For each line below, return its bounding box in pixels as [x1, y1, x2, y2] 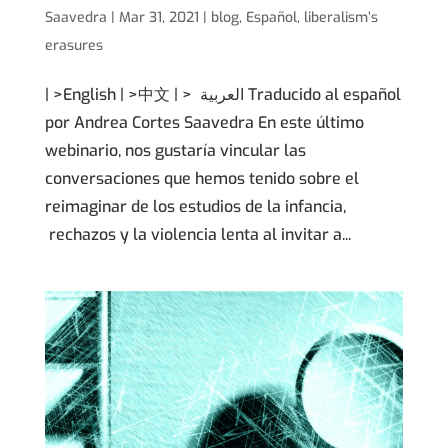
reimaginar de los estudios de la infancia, [44, 195, 346, 217]
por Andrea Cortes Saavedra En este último [44, 111, 364, 133]
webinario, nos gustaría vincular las [44, 139, 306, 161]
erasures [44, 35, 103, 55]
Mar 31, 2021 [118, 7, 199, 27]
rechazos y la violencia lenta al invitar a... [44, 223, 351, 245]
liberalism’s [303, 7, 378, 27]
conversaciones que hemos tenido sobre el [44, 167, 359, 189]
